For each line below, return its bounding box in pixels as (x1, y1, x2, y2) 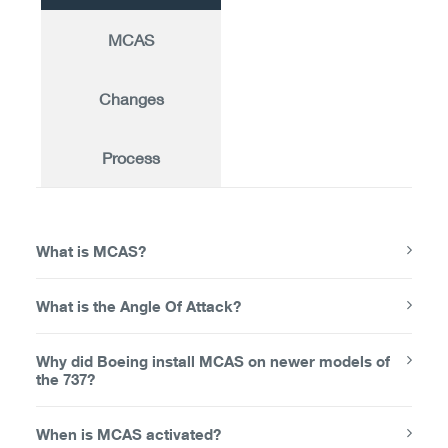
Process (102, 148, 160, 167)
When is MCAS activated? (36, 425, 221, 443)
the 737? (36, 370, 95, 388)
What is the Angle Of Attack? (36, 297, 241, 315)
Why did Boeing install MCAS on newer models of (36, 352, 390, 370)
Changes (98, 89, 164, 108)
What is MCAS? (36, 242, 146, 260)
